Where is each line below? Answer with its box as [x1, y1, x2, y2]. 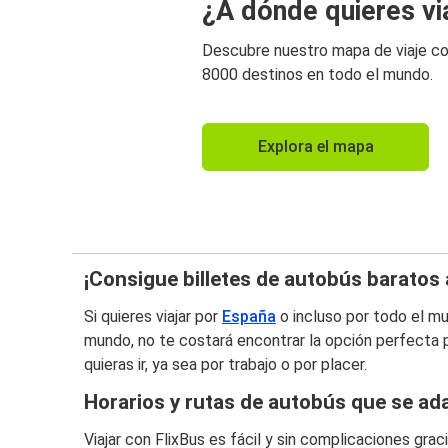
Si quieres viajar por [84, 307, 222, 326]
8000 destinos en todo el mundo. [202, 64, 433, 84]
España [222, 307, 276, 326]
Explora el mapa [257, 136, 374, 156]
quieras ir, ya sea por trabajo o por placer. [84, 355, 367, 374]
